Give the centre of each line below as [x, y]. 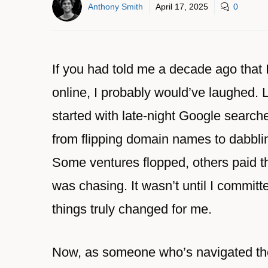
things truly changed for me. [132, 209]
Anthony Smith [115, 6]
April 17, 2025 [182, 6]
